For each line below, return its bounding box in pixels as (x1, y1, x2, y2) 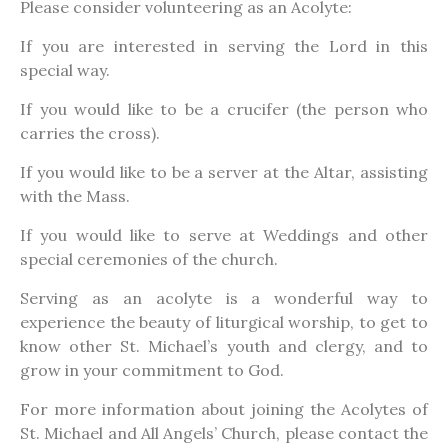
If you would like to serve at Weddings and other (20, 225, 428, 245)
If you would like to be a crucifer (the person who (20, 99, 428, 119)
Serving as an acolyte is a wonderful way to (20, 288, 428, 308)
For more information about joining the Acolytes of (20, 399, 428, 419)
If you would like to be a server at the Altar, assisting (20, 162, 428, 182)
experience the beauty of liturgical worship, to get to (20, 312, 428, 332)
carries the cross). (20, 123, 160, 143)
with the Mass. (20, 186, 130, 206)
